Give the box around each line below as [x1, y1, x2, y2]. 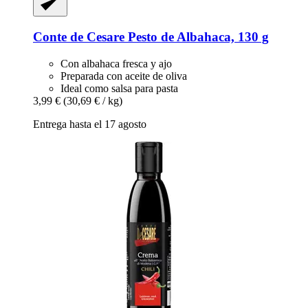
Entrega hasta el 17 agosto [33, 118, 146, 130]
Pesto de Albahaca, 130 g [124, 29, 269, 44]
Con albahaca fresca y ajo [60, 57, 172, 69]
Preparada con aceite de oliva [60, 69, 187, 82]
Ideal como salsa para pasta [60, 82, 178, 94]
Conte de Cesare [33, 29, 124, 44]
